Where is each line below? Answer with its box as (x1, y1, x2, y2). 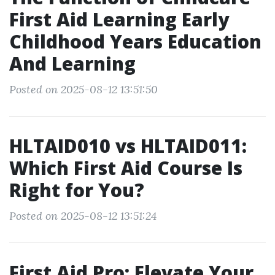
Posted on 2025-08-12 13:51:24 (9, 209, 157, 223)
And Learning (9, 51, 136, 76)
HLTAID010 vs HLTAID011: (9, 133, 247, 158)
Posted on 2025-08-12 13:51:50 (9, 82, 158, 96)
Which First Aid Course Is (9, 155, 242, 180)
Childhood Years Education (9, 29, 261, 54)
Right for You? (9, 177, 144, 203)
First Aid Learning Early (9, 7, 229, 32)
